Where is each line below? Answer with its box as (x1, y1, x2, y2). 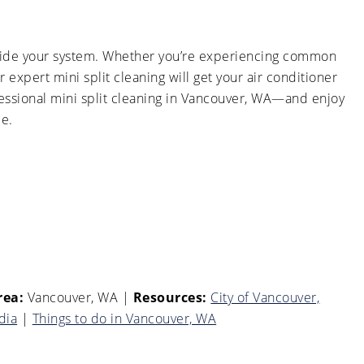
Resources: (132, 288, 207, 307)
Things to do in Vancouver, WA (32, 310, 217, 328)
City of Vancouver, (210, 288, 320, 307)
